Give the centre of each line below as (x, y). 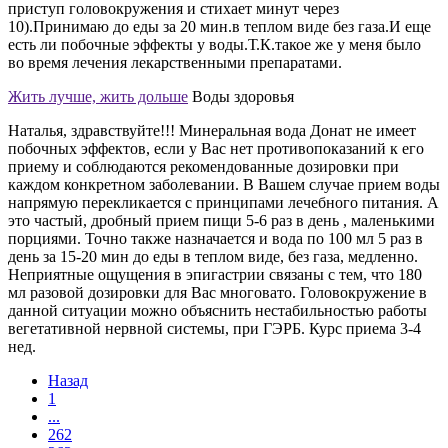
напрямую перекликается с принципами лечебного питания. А (223, 202)
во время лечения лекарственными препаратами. (175, 62)
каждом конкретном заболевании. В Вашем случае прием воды (224, 184)
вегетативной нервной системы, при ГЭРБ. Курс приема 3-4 (214, 328)
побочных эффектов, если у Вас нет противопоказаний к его (216, 148)
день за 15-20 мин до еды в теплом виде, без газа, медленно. (213, 256)
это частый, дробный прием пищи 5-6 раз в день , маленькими (221, 220)
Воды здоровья (243, 96)
